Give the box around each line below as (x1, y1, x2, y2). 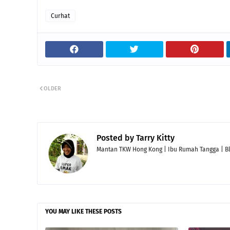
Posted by (97, 133, 134, 143)
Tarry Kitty (134, 133, 175, 143)
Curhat (51, 12, 70, 20)
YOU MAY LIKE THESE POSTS (45, 208, 122, 215)
